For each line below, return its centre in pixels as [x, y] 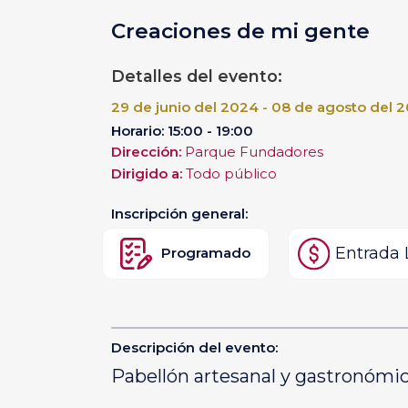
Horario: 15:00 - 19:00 [182, 131]
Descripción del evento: [194, 348]
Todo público [231, 173]
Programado [206, 253]
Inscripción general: [179, 213]
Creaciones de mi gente [240, 31]
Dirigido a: [148, 173]
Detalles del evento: [196, 76]
